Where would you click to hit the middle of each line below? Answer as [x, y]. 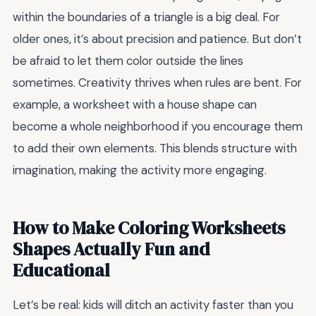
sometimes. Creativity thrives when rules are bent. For [157, 83]
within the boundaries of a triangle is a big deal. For [146, 17]
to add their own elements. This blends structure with [155, 148]
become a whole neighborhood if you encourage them [158, 127]
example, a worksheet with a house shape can [135, 105]
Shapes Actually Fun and [111, 249]
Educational [61, 270]
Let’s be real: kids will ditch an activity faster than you [153, 304]
